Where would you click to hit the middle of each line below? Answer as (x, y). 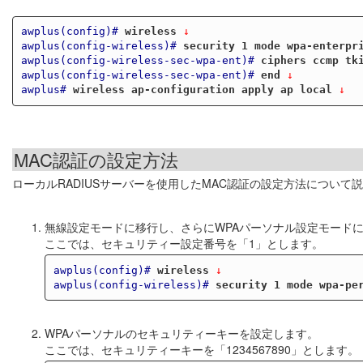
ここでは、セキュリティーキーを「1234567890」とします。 (202, 350)
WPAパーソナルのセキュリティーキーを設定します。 (181, 333)
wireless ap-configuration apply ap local (202, 90)
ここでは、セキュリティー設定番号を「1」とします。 (184, 243)
